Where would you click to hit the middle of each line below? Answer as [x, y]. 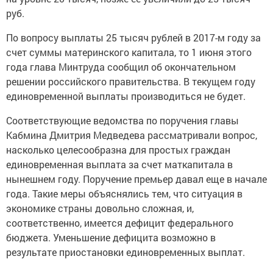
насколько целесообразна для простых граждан [118, 150]
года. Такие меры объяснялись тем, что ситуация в [124, 193]
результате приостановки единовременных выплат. [126, 252]
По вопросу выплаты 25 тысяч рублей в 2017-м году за [133, 37]
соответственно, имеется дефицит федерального [120, 223]
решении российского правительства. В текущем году [131, 81]
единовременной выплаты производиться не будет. [126, 96]
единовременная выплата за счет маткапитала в [119, 164]
